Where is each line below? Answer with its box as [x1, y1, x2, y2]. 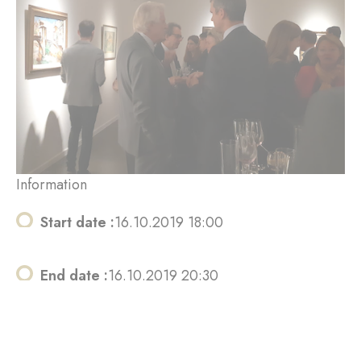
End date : [40, 264, 108, 286]
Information [16, 173, 87, 195]
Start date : [40, 211, 114, 233]
